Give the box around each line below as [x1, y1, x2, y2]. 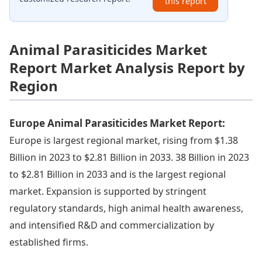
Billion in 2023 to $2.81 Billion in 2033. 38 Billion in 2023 [9, 150, 249, 164]
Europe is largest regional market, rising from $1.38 [9, 133, 238, 147]
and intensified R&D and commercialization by [9, 218, 214, 232]
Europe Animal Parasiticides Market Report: [9, 116, 225, 130]
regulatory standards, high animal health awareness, [9, 201, 243, 215]
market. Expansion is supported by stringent [9, 184, 206, 198]
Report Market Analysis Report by [9, 57, 245, 77]
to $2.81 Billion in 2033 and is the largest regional [9, 167, 226, 181]
